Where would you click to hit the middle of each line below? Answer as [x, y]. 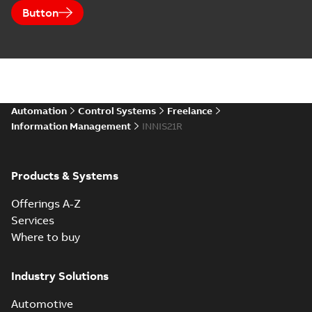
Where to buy [46, 237]
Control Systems [117, 111]
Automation [39, 111]
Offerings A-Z [46, 203]
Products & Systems [65, 175]
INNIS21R [162, 126]
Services [33, 220]
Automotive [42, 304]
